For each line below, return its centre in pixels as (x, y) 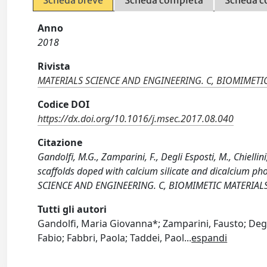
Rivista (54, 66)
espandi (209, 238)
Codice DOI (64, 104)
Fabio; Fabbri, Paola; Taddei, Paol (111, 238)
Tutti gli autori (72, 209)
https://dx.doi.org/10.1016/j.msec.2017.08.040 (136, 119)
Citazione (60, 142)
